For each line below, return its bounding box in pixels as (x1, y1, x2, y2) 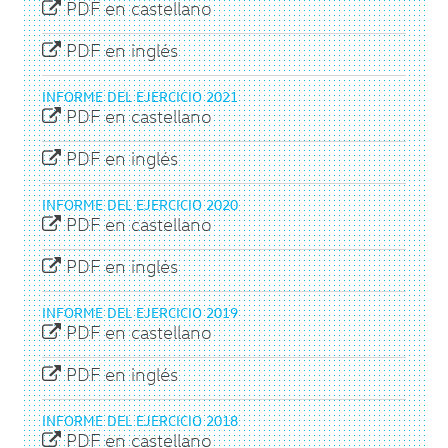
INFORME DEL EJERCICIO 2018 (42, 411, 239, 430)
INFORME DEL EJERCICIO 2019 (42, 303, 239, 322)
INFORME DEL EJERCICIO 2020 (42, 195, 239, 214)
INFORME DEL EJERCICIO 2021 (42, 87, 239, 106)
